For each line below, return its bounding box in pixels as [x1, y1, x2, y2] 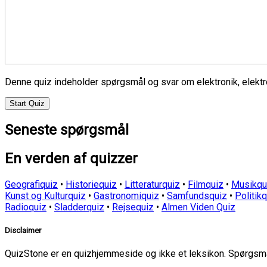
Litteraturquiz [125, 178, 180, 190]
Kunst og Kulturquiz [5, 190, 86, 201]
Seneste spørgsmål [5, 121, 129, 138]
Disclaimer [5, 225, 41, 235]
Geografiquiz [5, 178, 58, 190]
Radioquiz [5, 201, 46, 213]
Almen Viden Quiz [162, 201, 235, 213]
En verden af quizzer [5, 150, 138, 167]
